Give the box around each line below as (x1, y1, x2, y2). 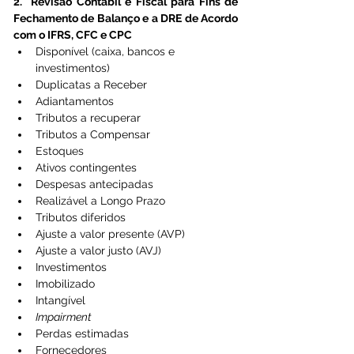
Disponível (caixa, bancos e (36, 44, 178, 58)
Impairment (36, 310, 94, 323)
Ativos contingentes (36, 160, 137, 174)
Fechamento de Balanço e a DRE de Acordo (13, 11, 238, 24)
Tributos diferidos (36, 210, 126, 224)
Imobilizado (36, 277, 98, 290)
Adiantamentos (36, 94, 114, 107)
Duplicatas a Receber (36, 77, 147, 91)
